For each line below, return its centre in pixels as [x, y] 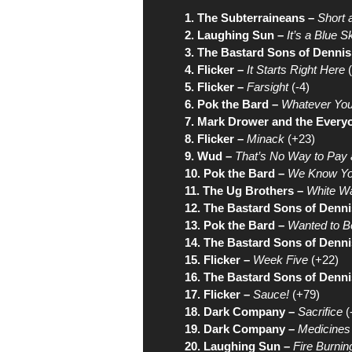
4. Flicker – [214, 70]
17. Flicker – [217, 294]
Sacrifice [320, 312]
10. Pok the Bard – [235, 173]
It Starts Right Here [296, 70]
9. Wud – [208, 156]
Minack [266, 139]
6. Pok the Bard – [231, 104]
